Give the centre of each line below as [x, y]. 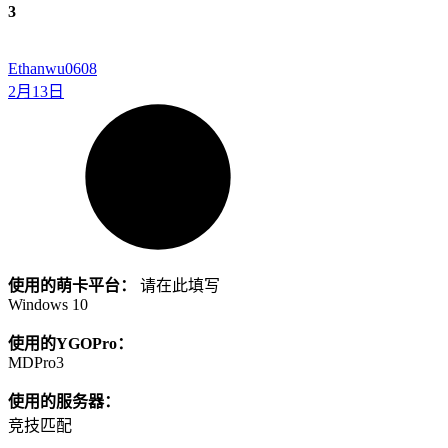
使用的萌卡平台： [72, 285]
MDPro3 [36, 362]
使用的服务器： [64, 401]
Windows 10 [48, 304]
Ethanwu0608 [52, 68]
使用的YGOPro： [70, 343]
